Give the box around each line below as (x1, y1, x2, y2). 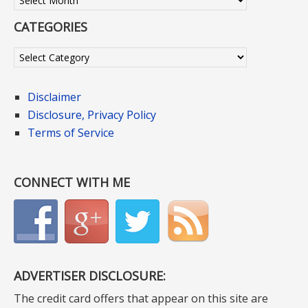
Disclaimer (27, 89, 81, 105)
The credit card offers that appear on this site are (14, 291, 268, 307)
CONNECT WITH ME (14, 174, 130, 191)
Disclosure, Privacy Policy (27, 107, 156, 123)
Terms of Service (27, 125, 114, 141)
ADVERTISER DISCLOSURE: (14, 267, 166, 285)
